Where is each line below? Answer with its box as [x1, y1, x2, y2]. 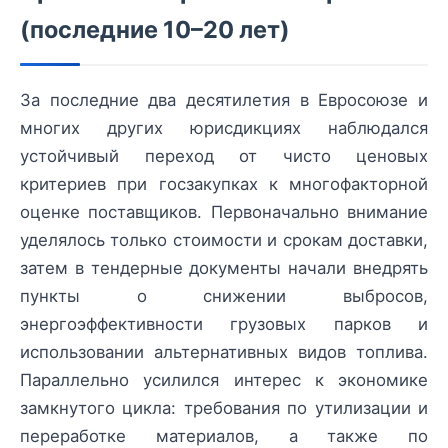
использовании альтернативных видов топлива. [20, 342, 428, 362]
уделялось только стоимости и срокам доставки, [20, 230, 428, 250]
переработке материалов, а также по [20, 426, 428, 446]
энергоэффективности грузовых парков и [20, 314, 428, 334]
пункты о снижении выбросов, [20, 286, 428, 306]
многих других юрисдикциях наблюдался [20, 118, 428, 138]
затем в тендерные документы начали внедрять [20, 258, 428, 278]
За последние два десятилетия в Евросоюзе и [20, 90, 428, 110]
